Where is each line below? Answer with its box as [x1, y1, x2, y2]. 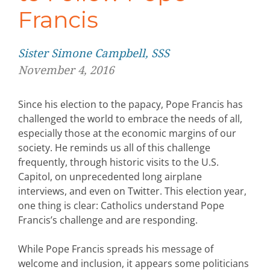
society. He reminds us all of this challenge [18, 141, 210, 155]
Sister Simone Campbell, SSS [18, 47, 172, 60]
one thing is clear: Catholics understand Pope [18, 199, 224, 213]
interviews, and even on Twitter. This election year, [18, 184, 246, 198]
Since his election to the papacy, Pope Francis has [18, 98, 243, 111]
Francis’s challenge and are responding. [18, 213, 198, 227]
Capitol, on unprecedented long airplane [18, 170, 202, 184]
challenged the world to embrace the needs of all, [18, 112, 242, 126]
